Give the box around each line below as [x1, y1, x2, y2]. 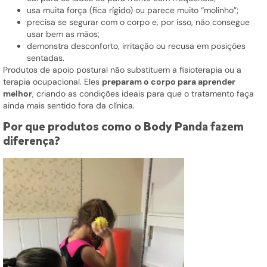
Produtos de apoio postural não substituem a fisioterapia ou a [3, 64, 241, 75]
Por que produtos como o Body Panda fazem [3, 118, 244, 135]
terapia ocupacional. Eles [3, 76, 102, 87]
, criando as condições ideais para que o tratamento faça [32, 88, 254, 99]
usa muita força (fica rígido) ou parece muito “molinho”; [27, 4, 238, 15]
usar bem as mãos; [27, 28, 100, 39]
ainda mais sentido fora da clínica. [3, 100, 135, 111]
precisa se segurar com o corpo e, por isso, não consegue [27, 16, 250, 27]
